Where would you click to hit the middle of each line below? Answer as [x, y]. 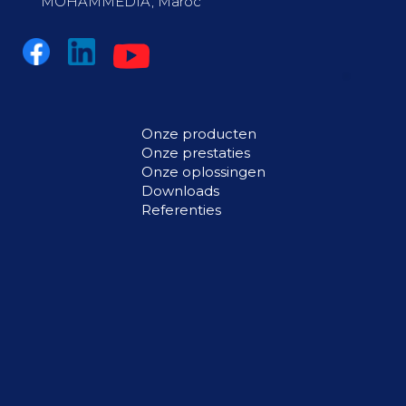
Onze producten [198, 134]
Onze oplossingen [203, 172]
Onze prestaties [195, 153]
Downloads [180, 191]
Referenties [181, 210]
